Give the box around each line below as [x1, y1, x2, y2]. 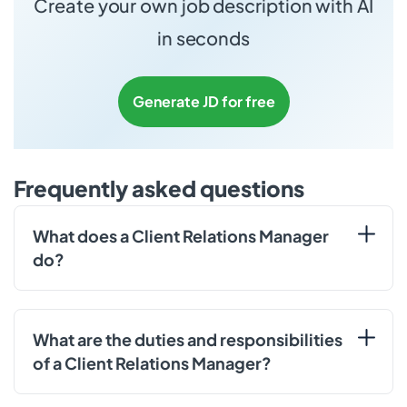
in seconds [156, 25, 251, 49]
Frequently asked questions [14, 174, 304, 202]
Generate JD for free [132, 91, 275, 111]
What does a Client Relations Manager [33, 224, 329, 246]
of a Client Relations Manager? [33, 352, 272, 373]
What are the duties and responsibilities [33, 328, 342, 350]
